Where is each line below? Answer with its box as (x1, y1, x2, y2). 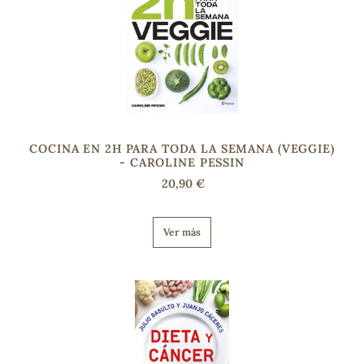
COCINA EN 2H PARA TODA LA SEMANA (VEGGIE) (29, 141, 335, 156)
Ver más (163, 225, 201, 238)
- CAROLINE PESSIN (119, 154, 245, 170)
